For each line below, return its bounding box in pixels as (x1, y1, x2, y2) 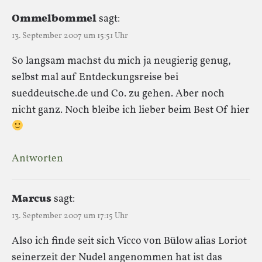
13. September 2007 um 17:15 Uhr (12, 210, 128, 222)
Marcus (12, 191, 51, 206)
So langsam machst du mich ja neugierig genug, (12, 53, 231, 68)
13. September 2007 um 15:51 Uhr (12, 30, 128, 42)
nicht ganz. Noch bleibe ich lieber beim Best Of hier (12, 102, 250, 118)
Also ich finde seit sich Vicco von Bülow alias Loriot (12, 233, 247, 249)
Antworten (12, 151, 63, 166)
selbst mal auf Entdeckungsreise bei (12, 70, 178, 85)
